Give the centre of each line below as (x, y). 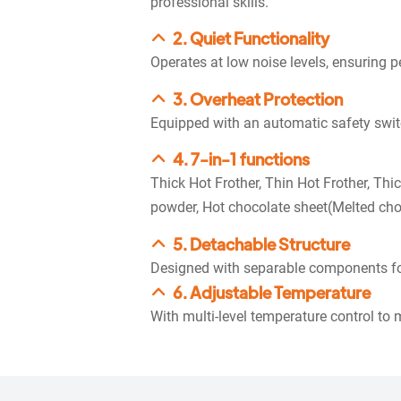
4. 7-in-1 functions (241, 159)
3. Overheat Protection (257, 98)
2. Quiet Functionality (251, 38)
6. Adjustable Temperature (271, 292)
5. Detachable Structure (261, 243)
